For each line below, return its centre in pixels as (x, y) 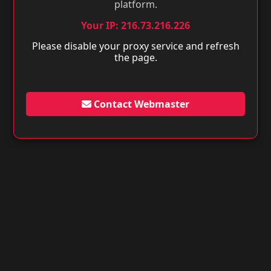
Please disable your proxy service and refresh (135, 46)
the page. (135, 57)
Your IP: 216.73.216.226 (135, 25)
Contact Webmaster (140, 104)
